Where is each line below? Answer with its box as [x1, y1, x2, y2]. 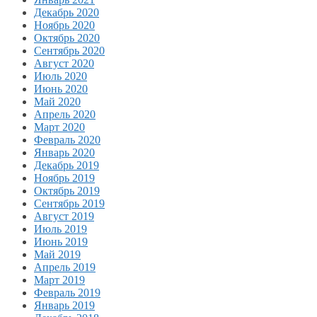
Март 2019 [34, 273, 85, 286]
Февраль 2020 [34, 133, 100, 146]
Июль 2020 [34, 69, 87, 82]
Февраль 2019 [34, 286, 100, 299]
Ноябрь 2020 [34, 18, 95, 31]
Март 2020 [34, 120, 85, 133]
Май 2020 [34, 95, 81, 108]
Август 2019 [34, 209, 94, 222]
